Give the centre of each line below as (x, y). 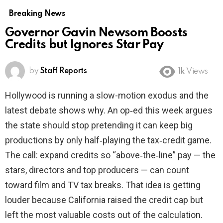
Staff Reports (63, 71)
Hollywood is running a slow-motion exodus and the (107, 96)
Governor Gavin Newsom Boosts (96, 33)
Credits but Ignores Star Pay (84, 45)
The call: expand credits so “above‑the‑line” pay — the (110, 155)
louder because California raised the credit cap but (104, 200)
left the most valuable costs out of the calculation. (104, 215)
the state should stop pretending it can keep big (99, 125)
